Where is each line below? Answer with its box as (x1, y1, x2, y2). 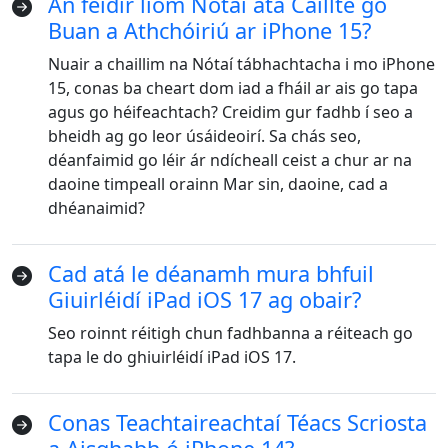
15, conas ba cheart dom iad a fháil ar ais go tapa (48, 77, 418, 99)
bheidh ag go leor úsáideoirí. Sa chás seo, (48, 125, 361, 147)
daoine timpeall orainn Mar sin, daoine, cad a (48, 173, 388, 195)
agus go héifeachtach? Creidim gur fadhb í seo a (48, 101, 413, 123)
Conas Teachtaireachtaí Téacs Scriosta (48, 408, 427, 437)
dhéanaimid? (48, 197, 145, 219)
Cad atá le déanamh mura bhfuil (48, 259, 374, 288)
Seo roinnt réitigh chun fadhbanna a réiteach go (48, 322, 413, 344)
